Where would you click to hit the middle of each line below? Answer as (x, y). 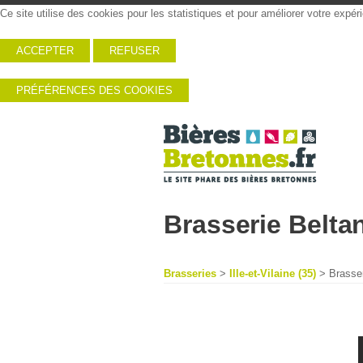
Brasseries (190, 273)
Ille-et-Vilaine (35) (273, 273)
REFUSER (135, 51)
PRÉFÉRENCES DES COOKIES (94, 90)
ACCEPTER (45, 51)
